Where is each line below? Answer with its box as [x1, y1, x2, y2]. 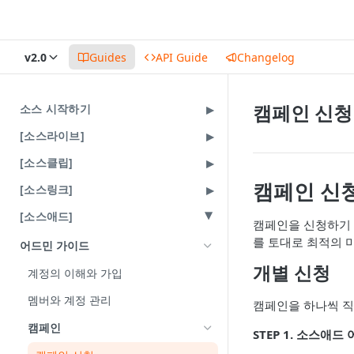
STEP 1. [253, 326, 293, 342]
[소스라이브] [20, 128, 85, 143]
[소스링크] [20, 182, 73, 197]
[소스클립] [20, 155, 73, 170]
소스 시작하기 [20, 101, 91, 116]
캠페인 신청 [253, 100, 352, 126]
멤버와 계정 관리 [28, 292, 111, 308]
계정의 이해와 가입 [28, 265, 122, 281]
